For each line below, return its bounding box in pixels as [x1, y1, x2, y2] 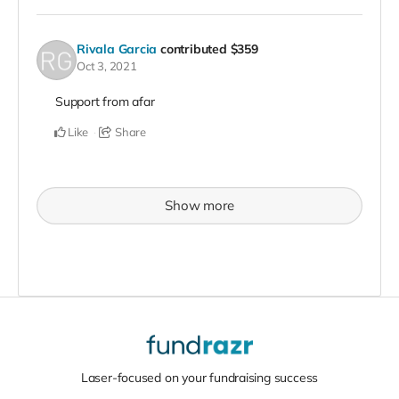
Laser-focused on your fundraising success [80, 370, 319, 387]
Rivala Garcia [77, 41, 158, 58]
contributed [160, 41, 231, 58]
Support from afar [55, 93, 155, 110]
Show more [165, 196, 234, 214]
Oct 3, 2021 [77, 59, 137, 74]
